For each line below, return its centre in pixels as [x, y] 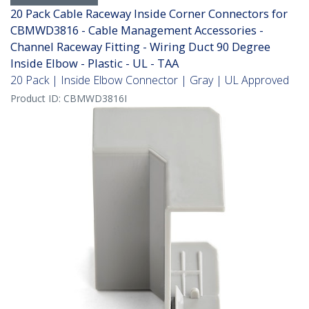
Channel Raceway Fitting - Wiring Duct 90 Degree [140, 47]
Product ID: [37, 99]
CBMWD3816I [95, 99]
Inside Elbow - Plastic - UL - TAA [94, 63]
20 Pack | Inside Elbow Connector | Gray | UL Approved [150, 80]
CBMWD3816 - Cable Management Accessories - [137, 30]
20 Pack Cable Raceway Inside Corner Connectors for [149, 14]
